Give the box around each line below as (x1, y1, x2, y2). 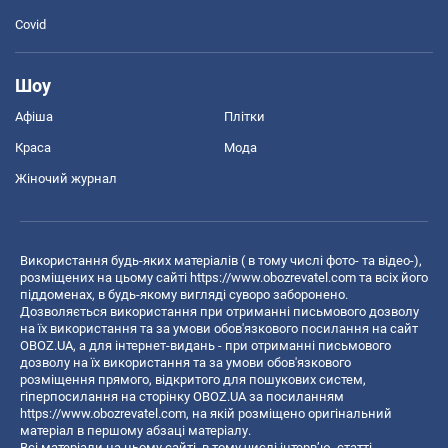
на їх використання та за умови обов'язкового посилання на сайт (20, 320, 418, 336)
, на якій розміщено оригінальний (186, 405, 392, 421)
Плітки (224, 108, 265, 124)
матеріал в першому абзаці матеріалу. (20, 422, 251, 438)
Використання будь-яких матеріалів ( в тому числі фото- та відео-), (20, 252, 422, 268)
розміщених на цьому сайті (20, 269, 190, 285)
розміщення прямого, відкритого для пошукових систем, (20, 371, 366, 387)
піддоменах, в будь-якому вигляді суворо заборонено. (20, 286, 348, 302)
